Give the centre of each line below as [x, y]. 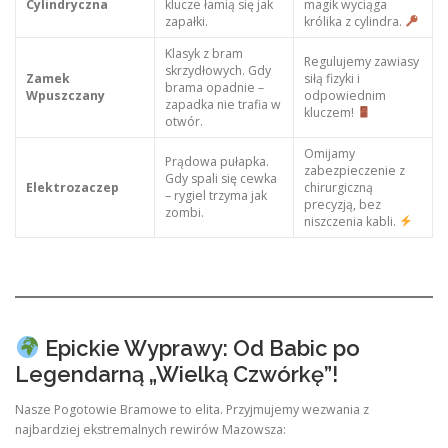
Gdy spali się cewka [220, 179]
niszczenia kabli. [351, 222]
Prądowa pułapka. [216, 162]
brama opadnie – [214, 88]
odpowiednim [344, 96]
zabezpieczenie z [354, 171]
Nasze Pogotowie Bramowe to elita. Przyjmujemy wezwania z [192, 409]
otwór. [183, 122]
